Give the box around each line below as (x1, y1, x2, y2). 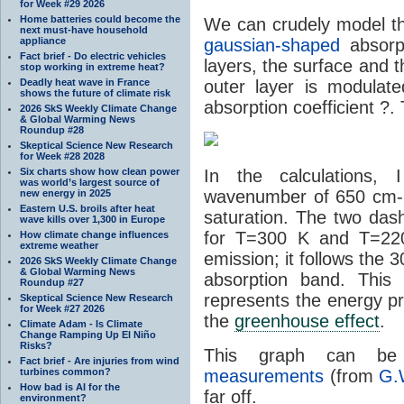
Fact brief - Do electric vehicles (20, 50, 166, 61)
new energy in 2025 (20, 187, 111, 198)
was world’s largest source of (20, 176, 160, 188)
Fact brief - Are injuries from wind (20, 354, 179, 366)
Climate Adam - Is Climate (20, 317, 142, 329)
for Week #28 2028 (20, 150, 105, 161)
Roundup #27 (20, 276, 84, 288)
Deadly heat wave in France (20, 76, 150, 87)
